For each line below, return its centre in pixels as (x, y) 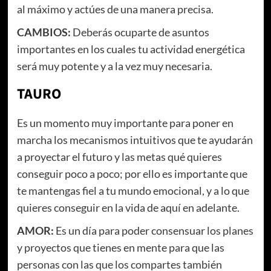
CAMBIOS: (44, 32)
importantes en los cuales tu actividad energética (131, 49)
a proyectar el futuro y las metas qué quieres (119, 157)
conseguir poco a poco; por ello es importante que (132, 174)
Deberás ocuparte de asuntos (140, 32)
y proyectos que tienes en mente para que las (120, 248)
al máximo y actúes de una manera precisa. (115, 9)
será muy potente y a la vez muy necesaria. (115, 66)
